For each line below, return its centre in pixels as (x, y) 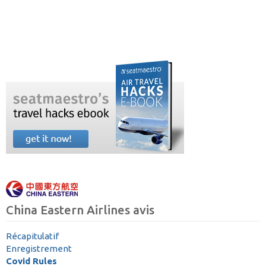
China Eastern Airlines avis (80, 210)
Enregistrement (39, 248)
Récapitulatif (32, 236)
